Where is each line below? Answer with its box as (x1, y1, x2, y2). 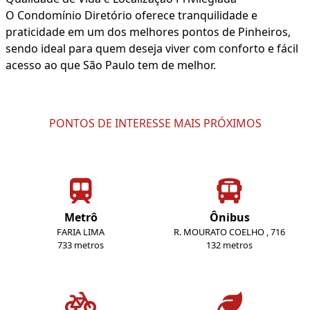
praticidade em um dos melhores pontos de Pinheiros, (6, 24, 291, 40)
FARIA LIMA (57, 226, 104, 239)
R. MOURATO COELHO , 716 (174, 226, 285, 239)
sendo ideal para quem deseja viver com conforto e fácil (6, 41, 298, 57)
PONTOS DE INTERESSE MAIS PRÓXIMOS (48, 116, 262, 131)
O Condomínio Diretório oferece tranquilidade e (6, 8, 257, 24)
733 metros (57, 239, 104, 252)
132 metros (206, 239, 253, 252)
